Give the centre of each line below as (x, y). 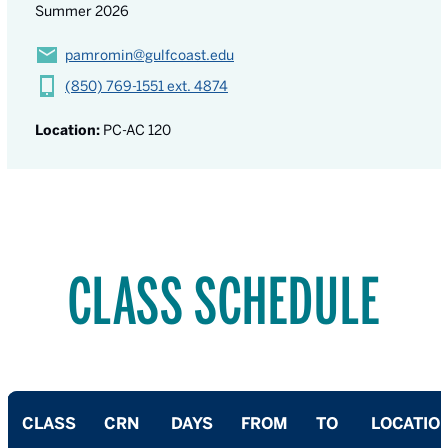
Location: (67, 130)
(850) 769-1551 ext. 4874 (146, 86)
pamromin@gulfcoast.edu (149, 55)
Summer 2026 (82, 11)
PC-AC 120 (135, 130)
